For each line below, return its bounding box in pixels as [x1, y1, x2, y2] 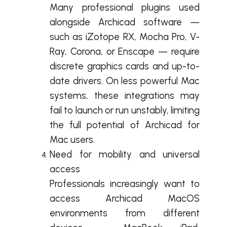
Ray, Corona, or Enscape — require [50, 46, 200, 58]
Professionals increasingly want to [50, 178, 200, 190]
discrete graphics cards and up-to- [50, 60, 200, 72]
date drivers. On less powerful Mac [50, 75, 200, 87]
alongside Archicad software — [50, 16, 200, 28]
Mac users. [50, 134, 95, 146]
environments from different [50, 207, 200, 219]
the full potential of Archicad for [50, 119, 200, 131]
